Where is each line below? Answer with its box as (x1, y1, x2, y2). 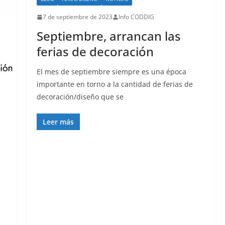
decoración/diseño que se (36, 92, 124, 102)
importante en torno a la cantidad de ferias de (36, 79, 193, 89)
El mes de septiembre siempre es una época (36, 67, 186, 77)
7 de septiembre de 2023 (42, 13, 113, 22)
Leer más (42, 117, 74, 127)
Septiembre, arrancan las (36, 28, 181, 45)
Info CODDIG (118, 13, 154, 22)
